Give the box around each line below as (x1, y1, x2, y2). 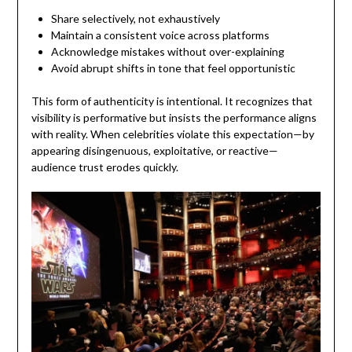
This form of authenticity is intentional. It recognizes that (31, 94, 313, 108)
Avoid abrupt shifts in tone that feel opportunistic (50, 61, 295, 75)
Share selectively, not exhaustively (50, 12, 220, 25)
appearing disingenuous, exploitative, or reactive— (31, 144, 278, 157)
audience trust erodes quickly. (31, 160, 178, 174)
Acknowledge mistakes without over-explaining (50, 45, 284, 58)
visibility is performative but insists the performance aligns (31, 111, 317, 124)
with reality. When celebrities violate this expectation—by (31, 127, 314, 141)
